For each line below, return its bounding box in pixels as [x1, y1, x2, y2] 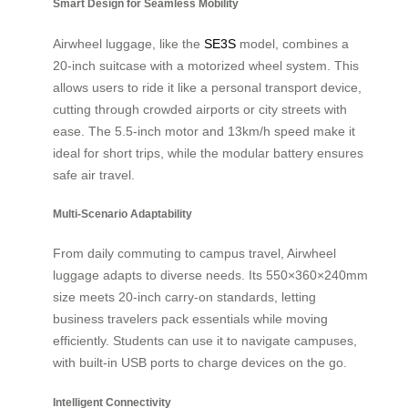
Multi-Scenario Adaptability [53, 208, 192, 220]
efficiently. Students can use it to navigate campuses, [53, 333, 357, 349]
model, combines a [236, 36, 349, 51]
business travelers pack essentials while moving [53, 311, 328, 327]
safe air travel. [53, 167, 135, 182]
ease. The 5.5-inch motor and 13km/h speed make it [53, 123, 355, 138]
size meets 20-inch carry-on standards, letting [53, 290, 316, 305]
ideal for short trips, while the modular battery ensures [53, 145, 363, 160]
